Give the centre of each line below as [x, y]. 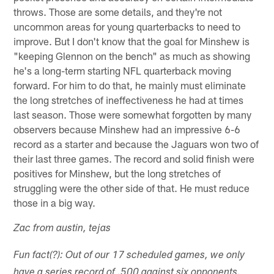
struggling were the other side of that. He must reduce [132, 187]
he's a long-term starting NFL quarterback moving [123, 70]
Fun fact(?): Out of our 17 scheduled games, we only [129, 256]
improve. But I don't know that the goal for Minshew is [132, 41]
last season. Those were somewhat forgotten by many [133, 114]
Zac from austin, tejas [62, 229]
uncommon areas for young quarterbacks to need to [127, 26]
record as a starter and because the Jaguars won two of [136, 143]
